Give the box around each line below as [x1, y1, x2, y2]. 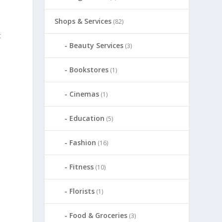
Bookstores [69, 64, 109, 74]
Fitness [69, 162, 94, 171]
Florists [69, 186, 95, 196]
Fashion [69, 137, 97, 147]
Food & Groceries [69, 210, 128, 220]
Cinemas [69, 89, 100, 99]
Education [69, 113, 105, 123]
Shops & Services [55, 16, 112, 26]
